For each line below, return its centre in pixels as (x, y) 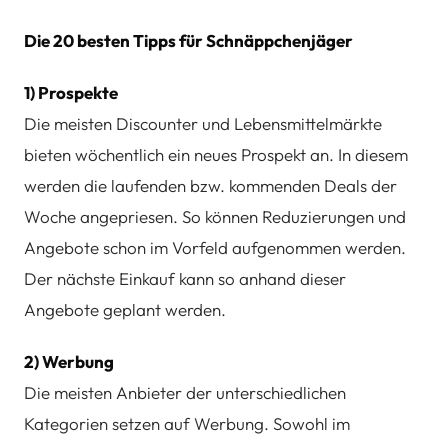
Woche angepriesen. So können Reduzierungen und (215, 216)
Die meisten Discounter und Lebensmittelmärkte (203, 123)
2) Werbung (69, 361)
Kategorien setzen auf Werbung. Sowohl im (187, 423)
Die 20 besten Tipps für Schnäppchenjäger (188, 41)
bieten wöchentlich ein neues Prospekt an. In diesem (216, 154)
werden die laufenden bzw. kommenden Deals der (210, 185)
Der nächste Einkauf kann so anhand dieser (185, 278)
